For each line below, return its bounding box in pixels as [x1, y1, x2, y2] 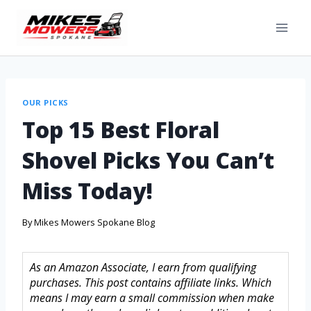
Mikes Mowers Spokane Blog [34, 216, 155, 229]
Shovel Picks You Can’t [22, 144, 274, 175]
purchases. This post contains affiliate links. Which [30, 275, 271, 291]
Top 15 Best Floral [22, 114, 219, 144]
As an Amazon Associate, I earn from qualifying [30, 260, 256, 276]
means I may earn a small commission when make [30, 290, 274, 306]
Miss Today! [22, 175, 153, 205]
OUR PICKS [22, 97, 69, 108]
